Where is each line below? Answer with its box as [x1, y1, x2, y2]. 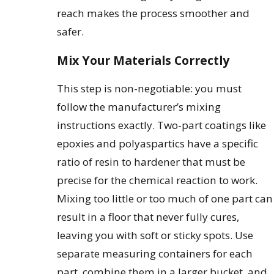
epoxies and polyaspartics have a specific [57, 136, 259, 151]
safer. [57, 24, 84, 39]
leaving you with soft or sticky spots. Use [57, 228, 254, 243]
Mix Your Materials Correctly [57, 52, 230, 69]
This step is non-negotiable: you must [57, 81, 242, 96]
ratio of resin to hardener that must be [57, 155, 246, 169]
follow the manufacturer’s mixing [57, 100, 221, 114]
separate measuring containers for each [57, 246, 253, 261]
